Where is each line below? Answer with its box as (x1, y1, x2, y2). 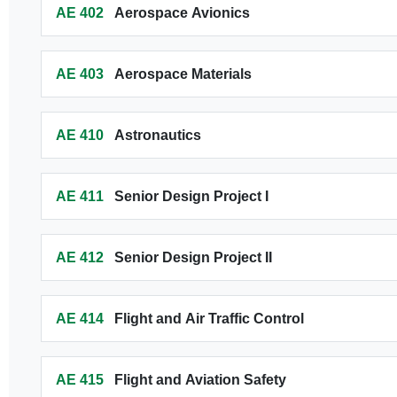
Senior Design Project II (113, 250, 272, 265)
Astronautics (113, 128, 201, 143)
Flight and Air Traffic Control (113, 311, 304, 326)
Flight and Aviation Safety (113, 372, 286, 387)
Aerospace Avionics (113, 5, 250, 20)
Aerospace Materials (113, 66, 252, 82)
